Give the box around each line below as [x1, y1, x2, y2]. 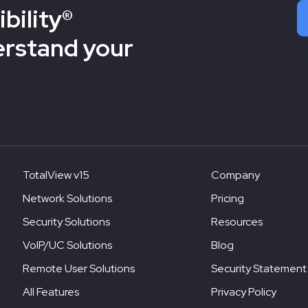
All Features [22, 284, 79, 299]
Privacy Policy [210, 284, 276, 299]
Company [210, 167, 260, 182]
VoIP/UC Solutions [22, 237, 112, 252]
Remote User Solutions [22, 261, 135, 276]
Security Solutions [22, 214, 110, 229]
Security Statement [210, 261, 307, 276]
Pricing [210, 190, 244, 206]
